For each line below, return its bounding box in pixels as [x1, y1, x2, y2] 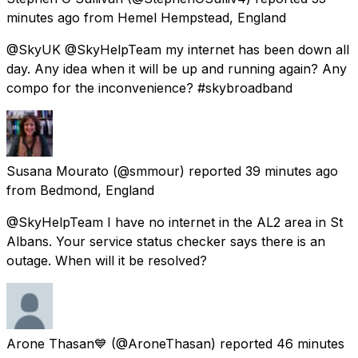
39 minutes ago [245, 162, 338, 179]
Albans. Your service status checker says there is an [6, 233, 325, 249]
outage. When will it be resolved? [6, 252, 207, 268]
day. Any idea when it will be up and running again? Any [6, 60, 347, 77]
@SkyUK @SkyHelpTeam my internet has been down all [6, 41, 349, 58]
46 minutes [276, 335, 344, 352]
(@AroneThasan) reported [111, 335, 272, 352]
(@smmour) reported [113, 162, 241, 179]
